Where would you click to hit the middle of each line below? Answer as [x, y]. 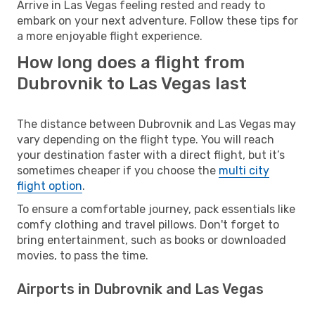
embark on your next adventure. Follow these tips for [157, 20]
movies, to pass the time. [83, 255]
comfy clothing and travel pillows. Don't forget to [148, 224]
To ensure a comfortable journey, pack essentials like [156, 209]
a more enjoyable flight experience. [110, 36]
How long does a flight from [131, 62]
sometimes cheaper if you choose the [118, 170]
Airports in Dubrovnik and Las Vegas [140, 289]
